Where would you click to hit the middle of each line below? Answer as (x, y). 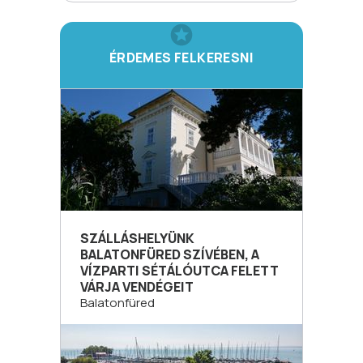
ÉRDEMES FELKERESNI (181, 58)
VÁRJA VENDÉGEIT (137, 287)
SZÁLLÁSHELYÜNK (137, 238)
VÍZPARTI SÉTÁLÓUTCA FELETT (179, 271)
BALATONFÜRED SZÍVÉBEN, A (170, 254)
